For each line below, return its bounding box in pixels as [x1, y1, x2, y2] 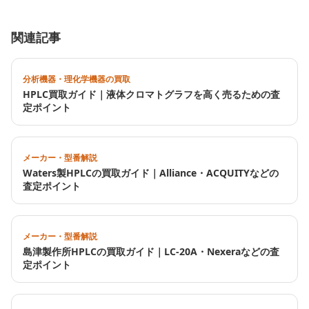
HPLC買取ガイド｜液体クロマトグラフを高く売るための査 [23, 88, 280, 101]
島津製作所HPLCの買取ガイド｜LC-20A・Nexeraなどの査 [23, 245, 279, 258]
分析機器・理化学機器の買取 [23, 73, 130, 85]
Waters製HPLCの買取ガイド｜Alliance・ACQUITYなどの [23, 166, 279, 179]
